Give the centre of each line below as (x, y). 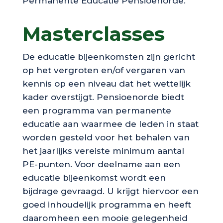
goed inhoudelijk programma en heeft (107, 204)
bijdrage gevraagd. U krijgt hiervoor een (110, 191)
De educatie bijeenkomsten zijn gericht (109, 56)
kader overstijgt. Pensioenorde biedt (103, 97)
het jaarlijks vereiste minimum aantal (103, 151)
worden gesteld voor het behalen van (106, 137)
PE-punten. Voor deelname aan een (101, 164)
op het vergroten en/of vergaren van (104, 70)
